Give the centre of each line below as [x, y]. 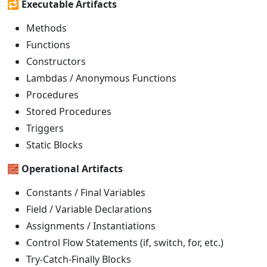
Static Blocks [55, 145]
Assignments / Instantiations [91, 226]
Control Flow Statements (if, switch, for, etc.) [125, 243]
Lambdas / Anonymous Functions [101, 78]
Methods [46, 28]
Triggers [45, 128]
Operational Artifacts [72, 169]
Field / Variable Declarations [89, 209]
